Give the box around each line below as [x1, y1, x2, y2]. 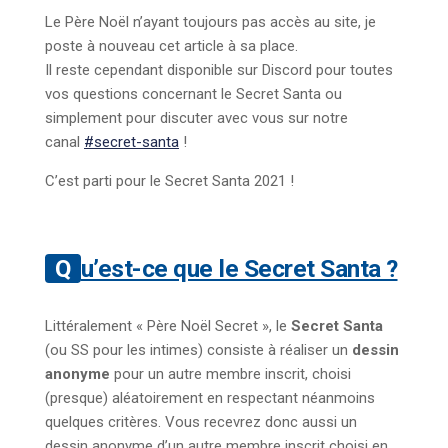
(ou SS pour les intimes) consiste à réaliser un [45, 341, 352, 360]
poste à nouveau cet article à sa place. [45, 37, 298, 56]
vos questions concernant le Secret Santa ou [45, 85, 342, 104]
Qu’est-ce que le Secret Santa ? [80, 254, 398, 284]
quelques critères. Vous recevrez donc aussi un [45, 413, 357, 432]
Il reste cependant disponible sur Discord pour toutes [45, 61, 393, 80]
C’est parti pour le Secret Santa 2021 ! [45, 172, 294, 191]
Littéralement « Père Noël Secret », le [45, 317, 291, 336]
